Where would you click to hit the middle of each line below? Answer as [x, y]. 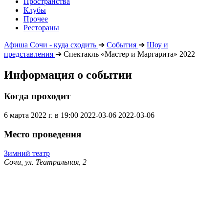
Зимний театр [27, 153]
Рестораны [41, 27]
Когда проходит [37, 96]
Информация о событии [68, 75]
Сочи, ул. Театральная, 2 [45, 162]
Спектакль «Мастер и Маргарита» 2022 [129, 54]
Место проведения [43, 134]
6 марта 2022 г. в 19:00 [41, 115]
